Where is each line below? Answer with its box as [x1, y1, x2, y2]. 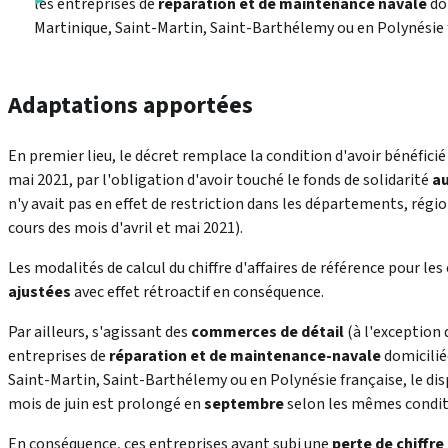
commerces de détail [191, 321, 344, 344]
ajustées [8, 281, 71, 304]
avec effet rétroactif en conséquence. [71, 281, 324, 304]
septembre [204, 393, 284, 416]
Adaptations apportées [8, 88, 253, 124]
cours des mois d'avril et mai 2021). [8, 217, 243, 240]
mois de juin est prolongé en [8, 393, 204, 416]
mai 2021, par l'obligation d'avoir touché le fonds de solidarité [8, 169, 432, 192]
